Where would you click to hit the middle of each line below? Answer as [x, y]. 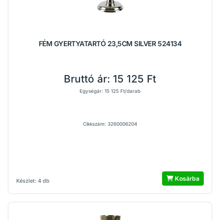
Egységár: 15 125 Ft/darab [110, 91]
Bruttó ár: [88, 79]
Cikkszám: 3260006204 [110, 124]
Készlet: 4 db [33, 181]
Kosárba [186, 179]
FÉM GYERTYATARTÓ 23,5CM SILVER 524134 [110, 43]
